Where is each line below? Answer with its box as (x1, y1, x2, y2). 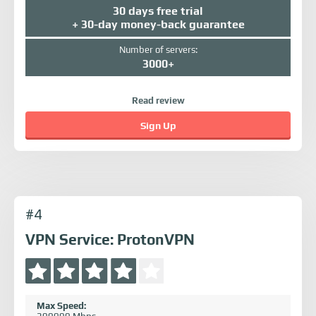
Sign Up (140, 120, 176, 132)
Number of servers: (119, 44, 197, 55)
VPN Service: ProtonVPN (25, 231, 195, 249)
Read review (131, 95, 185, 107)
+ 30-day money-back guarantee (71, 17, 245, 31)
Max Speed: (37, 300, 86, 312)
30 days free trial (113, 4, 203, 18)
